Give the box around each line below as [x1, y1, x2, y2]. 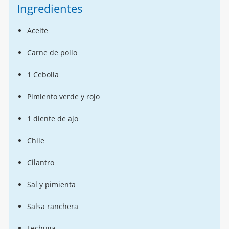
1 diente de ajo [27, 113, 78, 124]
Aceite [27, 26, 50, 36]
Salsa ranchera [27, 201, 78, 212]
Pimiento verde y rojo [27, 91, 102, 102]
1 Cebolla [27, 70, 59, 80]
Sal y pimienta [27, 179, 78, 190]
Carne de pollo [27, 48, 77, 58]
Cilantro [27, 157, 56, 168]
